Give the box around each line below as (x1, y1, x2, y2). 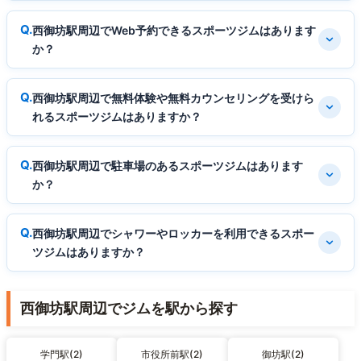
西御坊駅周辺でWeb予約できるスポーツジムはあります (32, 23, 316, 38)
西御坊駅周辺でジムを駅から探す (20, 300, 238, 317)
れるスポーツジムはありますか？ (32, 110, 201, 124)
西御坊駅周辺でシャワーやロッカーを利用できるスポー (32, 226, 314, 241)
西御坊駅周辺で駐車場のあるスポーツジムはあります (32, 159, 303, 173)
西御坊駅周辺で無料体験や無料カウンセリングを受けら (32, 91, 314, 106)
